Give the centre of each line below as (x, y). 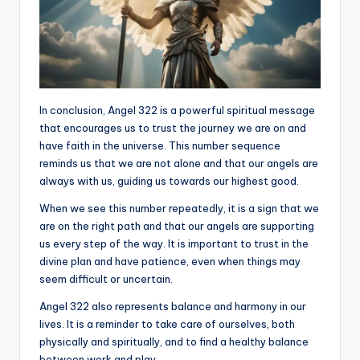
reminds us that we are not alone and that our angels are (179, 163)
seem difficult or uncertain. (106, 278)
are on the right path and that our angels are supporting (177, 225)
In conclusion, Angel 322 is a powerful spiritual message (177, 110)
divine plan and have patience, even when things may (170, 261)
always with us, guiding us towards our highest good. (169, 180)
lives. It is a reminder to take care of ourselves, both (167, 323)
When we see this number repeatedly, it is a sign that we (179, 208)
